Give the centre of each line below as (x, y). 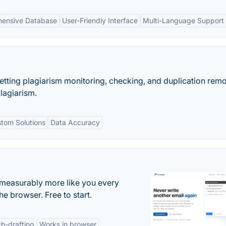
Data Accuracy (75, 122)
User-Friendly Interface (100, 20)
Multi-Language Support (183, 20)
